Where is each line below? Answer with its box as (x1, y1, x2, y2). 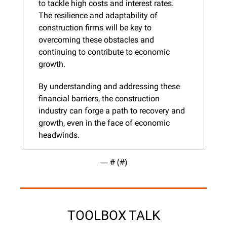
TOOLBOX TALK (67, 207, 160, 223)
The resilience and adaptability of (39, 10, 158, 20)
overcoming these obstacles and (39, 34, 154, 45)
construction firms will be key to (39, 22, 152, 32)
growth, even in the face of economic (39, 118, 170, 128)
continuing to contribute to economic (39, 47, 170, 57)
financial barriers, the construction (39, 93, 160, 103)
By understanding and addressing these (39, 81, 180, 91)
